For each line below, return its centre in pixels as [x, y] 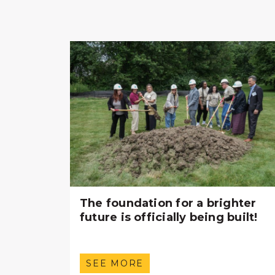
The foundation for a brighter [168, 203]
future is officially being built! [169, 218]
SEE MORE [115, 263]
